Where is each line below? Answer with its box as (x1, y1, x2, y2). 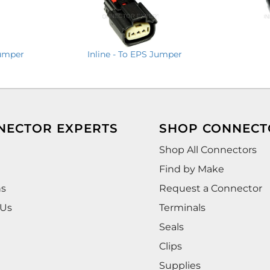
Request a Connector (159, 182, 262, 194)
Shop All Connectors (159, 143, 257, 155)
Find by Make (159, 163, 224, 175)
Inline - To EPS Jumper (87, 48, 183, 60)
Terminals (159, 201, 206, 213)
